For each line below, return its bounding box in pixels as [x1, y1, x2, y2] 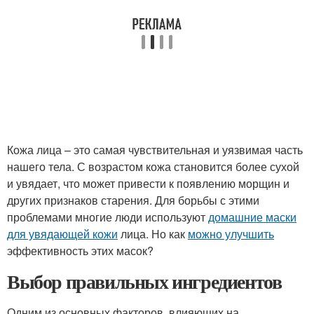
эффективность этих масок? [7, 243, 153, 259]
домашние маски [208, 209, 296, 225]
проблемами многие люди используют [7, 209, 208, 225]
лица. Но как [118, 226, 188, 242]
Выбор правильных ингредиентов [7, 267, 282, 296]
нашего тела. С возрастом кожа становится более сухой [7, 158, 299, 175]
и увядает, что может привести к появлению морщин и [7, 175, 289, 191]
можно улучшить [188, 226, 274, 242]
